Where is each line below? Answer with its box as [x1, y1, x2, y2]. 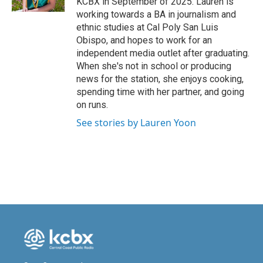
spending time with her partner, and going [76, 86, 244, 97]
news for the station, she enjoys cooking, [76, 73, 244, 85]
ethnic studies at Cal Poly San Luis [76, 22, 218, 33]
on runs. [76, 99, 108, 110]
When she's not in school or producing [76, 60, 231, 72]
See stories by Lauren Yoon [76, 116, 196, 129]
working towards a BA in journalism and [76, 9, 236, 20]
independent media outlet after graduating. [76, 48, 249, 59]
